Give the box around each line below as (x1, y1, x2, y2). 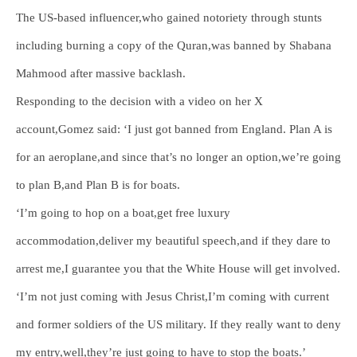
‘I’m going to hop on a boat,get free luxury (16, 206, 230, 219)
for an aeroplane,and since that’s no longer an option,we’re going (16, 151, 341, 163)
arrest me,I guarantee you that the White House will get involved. (16, 262, 340, 275)
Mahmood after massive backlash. (16, 67, 186, 80)
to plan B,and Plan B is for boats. (16, 178, 180, 191)
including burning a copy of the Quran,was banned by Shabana (16, 39, 331, 52)
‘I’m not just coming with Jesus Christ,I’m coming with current (16, 290, 329, 303)
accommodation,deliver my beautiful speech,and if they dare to (16, 234, 331, 247)
